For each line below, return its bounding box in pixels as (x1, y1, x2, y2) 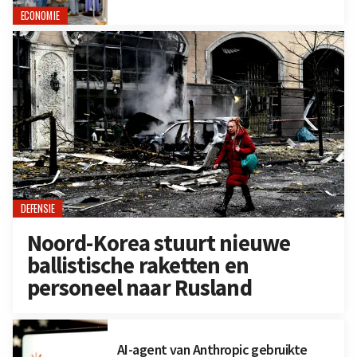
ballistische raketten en (26, 250, 249, 280)
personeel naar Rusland (26, 273, 252, 302)
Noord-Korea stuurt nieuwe (26, 228, 291, 257)
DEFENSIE (20, 201, 55, 217)
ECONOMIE (20, 7, 61, 24)
